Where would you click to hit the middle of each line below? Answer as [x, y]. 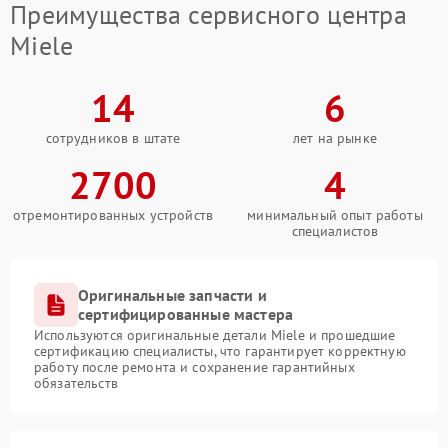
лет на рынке [335, 138]
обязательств [76, 383]
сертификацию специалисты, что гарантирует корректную [220, 351]
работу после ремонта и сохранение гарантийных [194, 367]
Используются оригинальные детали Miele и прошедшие [215, 335]
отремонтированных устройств [113, 215]
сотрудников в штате [113, 138]
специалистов [335, 231]
